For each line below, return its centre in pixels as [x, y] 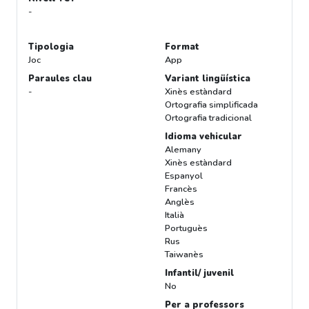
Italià [175, 216]
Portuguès [186, 229]
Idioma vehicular [203, 137]
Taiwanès [184, 255]
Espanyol [184, 176]
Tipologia [51, 47]
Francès [181, 189]
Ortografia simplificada [211, 105]
